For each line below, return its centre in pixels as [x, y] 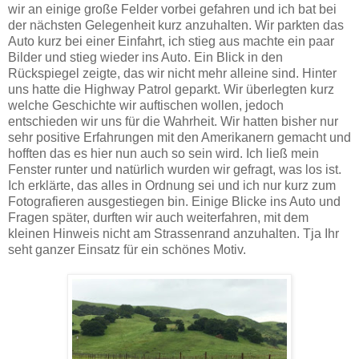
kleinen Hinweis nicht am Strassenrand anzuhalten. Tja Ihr [173, 233]
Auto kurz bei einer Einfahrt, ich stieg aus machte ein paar [171, 41]
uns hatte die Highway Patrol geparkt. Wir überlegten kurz [171, 89]
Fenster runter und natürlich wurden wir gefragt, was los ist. [175, 169]
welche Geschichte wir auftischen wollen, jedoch [146, 105]
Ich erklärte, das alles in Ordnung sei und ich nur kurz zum [172, 185]
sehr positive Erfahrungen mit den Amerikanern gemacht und [179, 137]
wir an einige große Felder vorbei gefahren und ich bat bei [172, 9]
